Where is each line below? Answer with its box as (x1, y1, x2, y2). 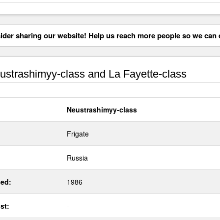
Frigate (67, 129, 89, 138)
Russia (67, 153, 88, 163)
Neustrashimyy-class (67, 105, 137, 114)
